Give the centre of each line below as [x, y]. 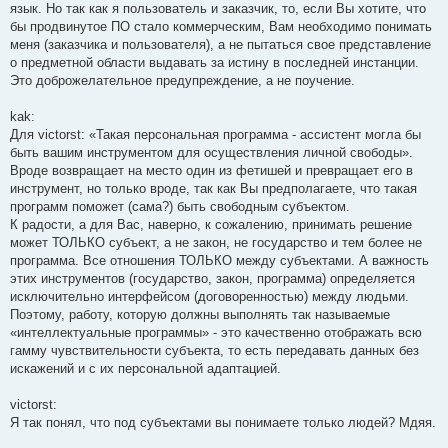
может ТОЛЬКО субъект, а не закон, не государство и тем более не [216, 242]
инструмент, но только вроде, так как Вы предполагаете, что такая [213, 188]
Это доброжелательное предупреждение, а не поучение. [182, 80]
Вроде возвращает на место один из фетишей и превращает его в [211, 170]
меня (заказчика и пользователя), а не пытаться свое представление [220, 44]
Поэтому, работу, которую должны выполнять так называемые [200, 314]
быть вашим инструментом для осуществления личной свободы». [211, 152]
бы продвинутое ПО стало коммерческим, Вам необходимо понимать [221, 26]
